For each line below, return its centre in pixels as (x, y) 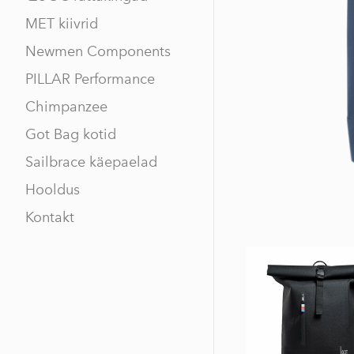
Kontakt (50, 218)
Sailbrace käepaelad (91, 162)
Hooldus (53, 190)
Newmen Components (98, 52)
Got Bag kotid (71, 135)
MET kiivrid (62, 24)
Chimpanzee (66, 107)
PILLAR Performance (90, 79)
